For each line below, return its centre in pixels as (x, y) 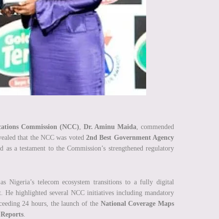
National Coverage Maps (137, 204)
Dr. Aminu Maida (110, 127)
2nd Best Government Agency (130, 138)
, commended (155, 127)
